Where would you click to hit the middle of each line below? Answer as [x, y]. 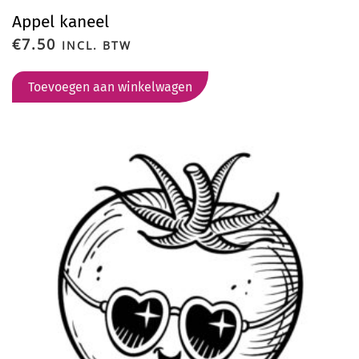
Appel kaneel [61, 22]
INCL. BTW [97, 45]
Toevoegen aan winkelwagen [110, 87]
